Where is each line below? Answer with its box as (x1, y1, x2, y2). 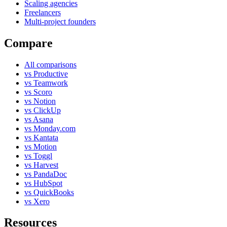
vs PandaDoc (24, 169, 67, 178)
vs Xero (24, 197, 50, 206)
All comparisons (24, 60, 77, 69)
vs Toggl (24, 151, 52, 160)
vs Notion (24, 96, 56, 105)
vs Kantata (24, 133, 58, 142)
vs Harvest (24, 160, 58, 169)
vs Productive (24, 69, 68, 78)
